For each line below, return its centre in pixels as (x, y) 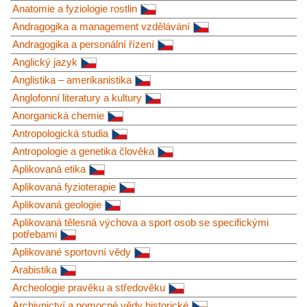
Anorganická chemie (58, 115)
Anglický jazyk (45, 62)
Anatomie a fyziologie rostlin (75, 8)
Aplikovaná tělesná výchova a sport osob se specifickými (140, 222)
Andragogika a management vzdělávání (101, 26)
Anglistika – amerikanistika (72, 79)
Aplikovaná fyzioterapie (64, 186)
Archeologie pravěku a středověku (89, 287)
